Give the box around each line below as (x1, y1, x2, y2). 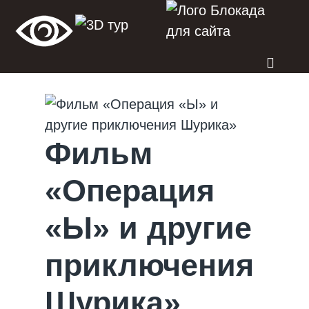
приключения (45, 248, 254, 283)
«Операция (45, 173, 215, 208)
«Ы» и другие (45, 210, 252, 246)
